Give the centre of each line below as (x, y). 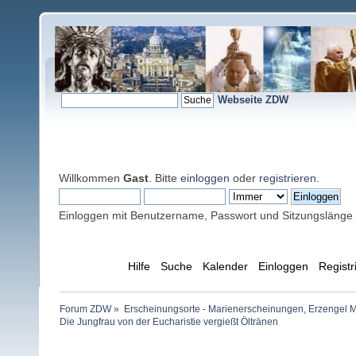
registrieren (288, 178)
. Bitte (164, 178)
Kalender (225, 267)
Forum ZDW (86, 310)
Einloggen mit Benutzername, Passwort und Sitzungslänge (206, 215)
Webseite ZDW (253, 99)
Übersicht (91, 267)
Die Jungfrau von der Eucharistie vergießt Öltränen (169, 322)
